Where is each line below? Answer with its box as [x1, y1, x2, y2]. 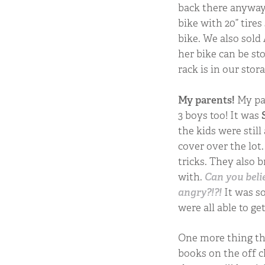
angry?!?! [178, 185, 222, 199]
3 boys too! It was [178, 108, 262, 122]
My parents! [178, 93, 238, 106]
